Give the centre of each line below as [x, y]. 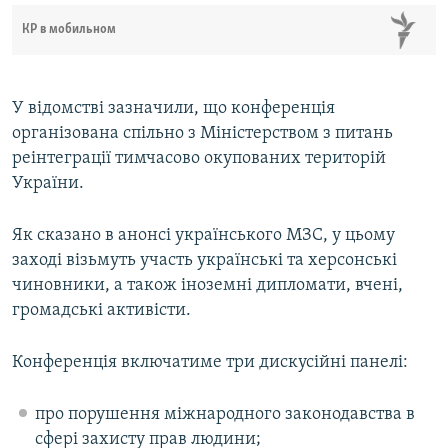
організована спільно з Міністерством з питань [202, 134]
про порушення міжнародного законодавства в [224, 415]
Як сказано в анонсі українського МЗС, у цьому [203, 236]
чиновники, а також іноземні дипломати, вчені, [207, 286]
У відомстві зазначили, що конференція [173, 109]
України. [48, 184]
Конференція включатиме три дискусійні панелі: [210, 363]
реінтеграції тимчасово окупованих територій [199, 159]
